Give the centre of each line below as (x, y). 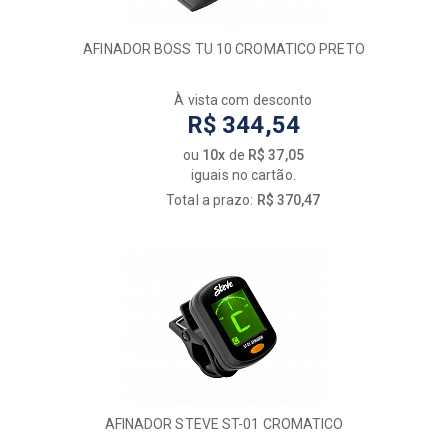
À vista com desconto (243, 100)
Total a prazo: (211, 200)
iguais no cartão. (243, 175)
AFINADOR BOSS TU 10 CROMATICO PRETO (224, 49)
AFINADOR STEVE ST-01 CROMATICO (224, 424)
